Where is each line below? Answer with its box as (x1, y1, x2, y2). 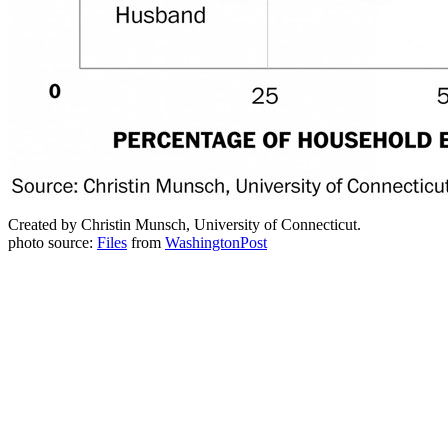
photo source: (8, 234, 97, 251)
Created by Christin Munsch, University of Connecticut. (8, 216, 361, 233)
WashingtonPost (165, 234, 267, 251)
